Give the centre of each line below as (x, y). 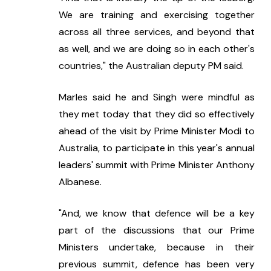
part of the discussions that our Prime (156, 230)
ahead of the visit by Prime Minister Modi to (156, 131)
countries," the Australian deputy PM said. (151, 65)
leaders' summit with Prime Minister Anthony (156, 165)
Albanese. (80, 181)
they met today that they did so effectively (156, 114)
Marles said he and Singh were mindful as (156, 97)
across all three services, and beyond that (156, 31)
